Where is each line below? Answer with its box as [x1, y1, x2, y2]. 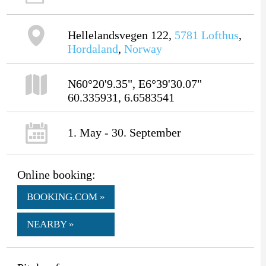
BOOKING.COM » [26, 191, 105, 202]
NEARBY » [26, 218, 74, 230]
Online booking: [17, 167, 96, 181]
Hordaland [67, 42, 118, 55]
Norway [123, 42, 162, 55]
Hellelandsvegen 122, [67, 28, 175, 42]
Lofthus [201, 28, 239, 42]
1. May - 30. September [67, 125, 181, 139]
